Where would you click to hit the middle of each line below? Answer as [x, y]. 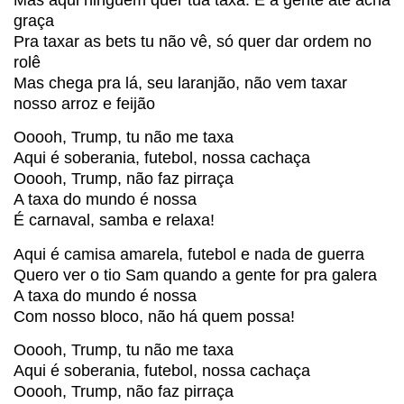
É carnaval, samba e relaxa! [114, 220]
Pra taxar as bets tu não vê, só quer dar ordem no [193, 41]
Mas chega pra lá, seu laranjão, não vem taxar [180, 83]
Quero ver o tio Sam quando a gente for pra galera [195, 275]
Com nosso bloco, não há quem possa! [154, 316]
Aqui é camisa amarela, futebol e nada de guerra [189, 254]
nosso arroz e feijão [84, 103]
